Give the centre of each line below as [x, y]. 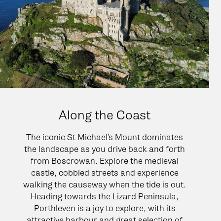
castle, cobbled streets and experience [105, 172]
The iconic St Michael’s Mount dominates [105, 137]
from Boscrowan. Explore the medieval [105, 161]
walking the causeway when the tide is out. [105, 184]
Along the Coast [105, 115]
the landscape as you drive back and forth [105, 149]
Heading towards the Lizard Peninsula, [105, 196]
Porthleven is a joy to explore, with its [105, 208]
